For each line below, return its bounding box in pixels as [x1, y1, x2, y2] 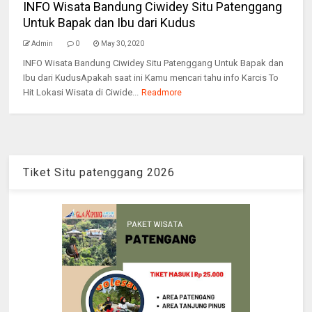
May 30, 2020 [101, 40, 145, 47]
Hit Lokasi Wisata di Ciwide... [23, 87, 139, 97]
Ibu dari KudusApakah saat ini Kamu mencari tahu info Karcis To [23, 72, 279, 83]
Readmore [141, 88, 182, 97]
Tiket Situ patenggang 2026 [23, 166, 175, 180]
